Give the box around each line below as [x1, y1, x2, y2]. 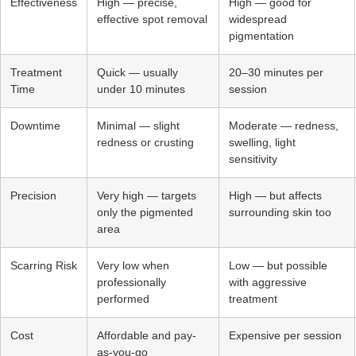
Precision [10, 188, 56, 202]
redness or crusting [97, 135, 194, 149]
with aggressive [229, 275, 307, 288]
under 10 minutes [97, 82, 185, 95]
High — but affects [229, 188, 322, 202]
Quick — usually [97, 65, 178, 79]
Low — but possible [229, 258, 327, 272]
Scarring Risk [10, 258, 77, 272]
